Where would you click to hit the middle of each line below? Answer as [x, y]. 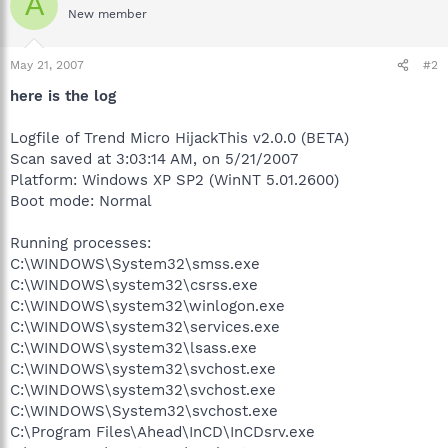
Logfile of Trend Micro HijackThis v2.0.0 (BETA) [179, 138]
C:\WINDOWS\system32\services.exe [145, 327]
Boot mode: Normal [81, 201]
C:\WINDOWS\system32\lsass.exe [133, 348]
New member [107, 13]
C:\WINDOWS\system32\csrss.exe [134, 285]
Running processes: [80, 243]
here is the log [63, 96]
